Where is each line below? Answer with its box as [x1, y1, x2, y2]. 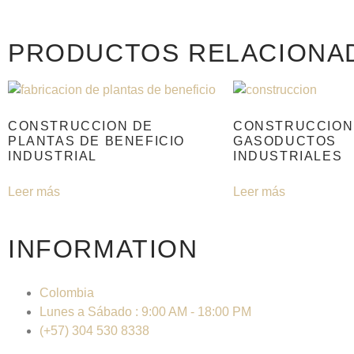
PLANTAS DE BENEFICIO [8, 134, 186, 148]
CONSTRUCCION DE [8, 119, 154, 133]
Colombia [40, 285, 94, 299]
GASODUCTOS [233, 134, 337, 148]
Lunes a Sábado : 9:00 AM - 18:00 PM [40, 304, 251, 318]
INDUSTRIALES [233, 149, 343, 163]
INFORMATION [8, 234, 198, 263]
